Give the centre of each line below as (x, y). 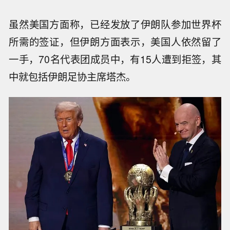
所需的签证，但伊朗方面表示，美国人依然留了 (115, 41)
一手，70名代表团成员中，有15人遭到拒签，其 (115, 59)
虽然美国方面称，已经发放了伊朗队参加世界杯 (115, 24)
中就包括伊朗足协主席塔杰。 (72, 76)
